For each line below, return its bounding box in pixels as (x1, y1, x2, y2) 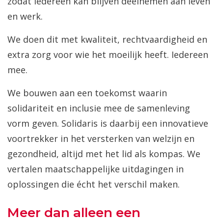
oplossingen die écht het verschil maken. (7, 178, 180, 191)
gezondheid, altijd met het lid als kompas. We (7, 148, 200, 160)
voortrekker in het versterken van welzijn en (7, 133, 194, 145)
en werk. (7, 10, 43, 23)
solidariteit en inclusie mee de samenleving (7, 102, 190, 114)
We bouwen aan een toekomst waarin (7, 87, 167, 99)
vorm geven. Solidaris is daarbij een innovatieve (7, 117, 208, 130)
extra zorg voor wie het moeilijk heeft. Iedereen (7, 49, 208, 61)
